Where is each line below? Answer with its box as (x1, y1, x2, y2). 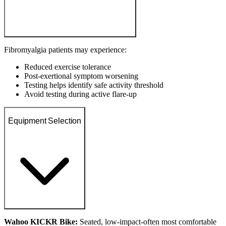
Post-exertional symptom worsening (24, 72, 138, 80)
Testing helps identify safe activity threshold (24, 81, 163, 89)
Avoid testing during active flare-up (24, 90, 137, 98)
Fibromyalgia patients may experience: (4, 45, 127, 54)
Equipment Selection (8, 116, 82, 125)
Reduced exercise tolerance (24, 63, 111, 71)
